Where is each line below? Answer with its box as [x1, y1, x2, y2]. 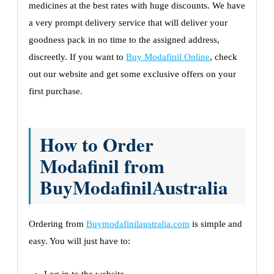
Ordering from [29, 219, 86, 229]
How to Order [40, 130, 154, 159]
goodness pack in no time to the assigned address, [29, 35, 220, 45]
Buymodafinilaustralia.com [86, 219, 190, 229]
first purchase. [29, 86, 83, 97]
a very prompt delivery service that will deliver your [29, 18, 228, 28]
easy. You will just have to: [29, 236, 130, 246]
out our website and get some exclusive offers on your [29, 69, 236, 80]
